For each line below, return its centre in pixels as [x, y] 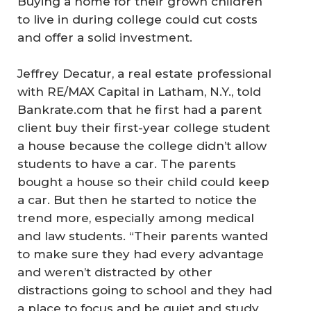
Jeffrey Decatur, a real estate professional [144, 73]
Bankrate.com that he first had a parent [140, 109]
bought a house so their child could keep [143, 182]
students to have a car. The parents [127, 163]
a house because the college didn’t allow [142, 145]
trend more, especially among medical [136, 218]
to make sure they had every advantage [141, 254]
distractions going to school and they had [145, 290]
